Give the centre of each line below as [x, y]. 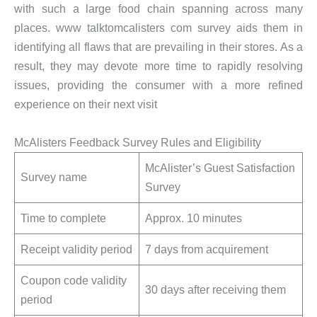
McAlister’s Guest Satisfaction [220, 167]
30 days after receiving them [216, 289]
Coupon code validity [74, 280]
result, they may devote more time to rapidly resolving [158, 66]
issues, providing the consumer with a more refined [158, 85]
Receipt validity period [77, 249]
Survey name [54, 177]
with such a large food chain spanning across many [158, 9]
